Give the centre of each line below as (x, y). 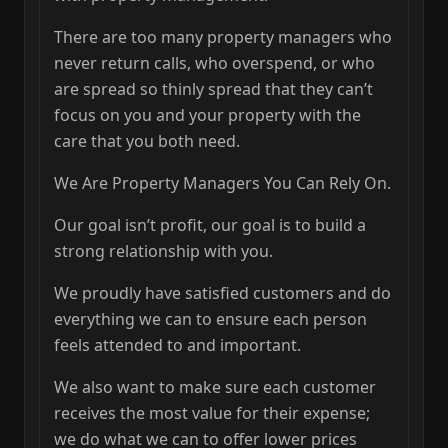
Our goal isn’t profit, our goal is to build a (210, 225)
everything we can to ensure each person (210, 319)
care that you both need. (147, 141)
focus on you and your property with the (207, 115)
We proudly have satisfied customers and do (222, 293)
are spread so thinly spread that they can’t (213, 89)
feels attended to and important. (177, 345)
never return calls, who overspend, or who (214, 63)
